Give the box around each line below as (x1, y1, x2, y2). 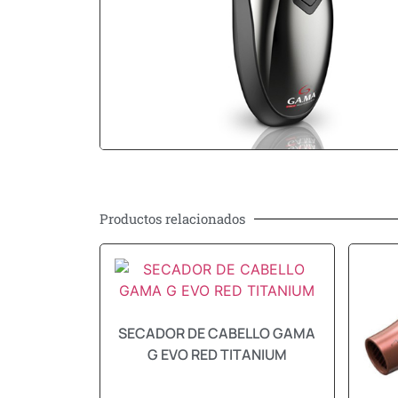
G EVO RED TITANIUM (147, 345, 287, 364)
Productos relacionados (99, 210, 245, 227)
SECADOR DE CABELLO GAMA (118, 323, 316, 343)
